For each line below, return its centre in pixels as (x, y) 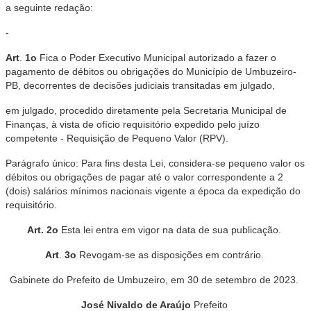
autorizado (213, 58)
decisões (114, 85)
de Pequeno (146, 138)
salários (52, 191)
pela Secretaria (196, 110)
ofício (110, 124)
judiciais (153, 85)
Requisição (92, 138)
